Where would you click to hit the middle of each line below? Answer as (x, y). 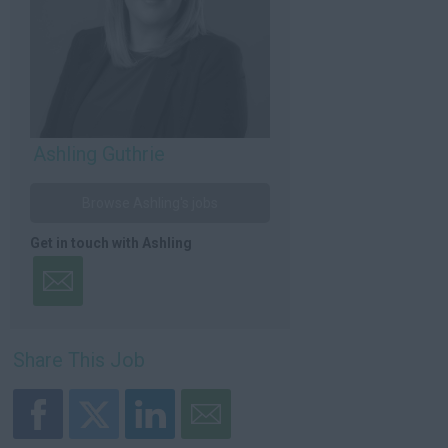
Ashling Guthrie (99, 154)
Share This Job (79, 360)
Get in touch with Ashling (111, 243)
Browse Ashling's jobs (150, 203)
